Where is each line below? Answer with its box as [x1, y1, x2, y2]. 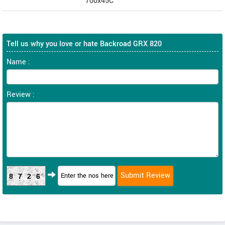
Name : [7, 56, 30, 67]
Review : [7, 89, 35, 100]
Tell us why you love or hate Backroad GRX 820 [7, 38, 162, 49]
